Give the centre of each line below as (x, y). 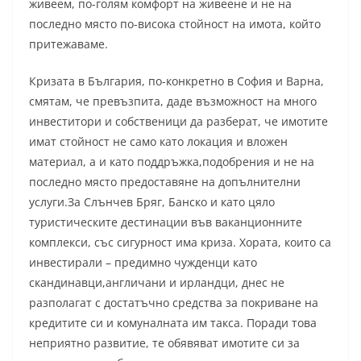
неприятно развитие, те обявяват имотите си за (164, 343)
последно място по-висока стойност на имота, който (175, 24)
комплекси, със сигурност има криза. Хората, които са (180, 243)
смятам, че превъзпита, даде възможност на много (173, 102)
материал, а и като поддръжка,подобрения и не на (172, 162)
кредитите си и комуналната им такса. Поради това (173, 323)
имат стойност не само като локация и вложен (158, 142)
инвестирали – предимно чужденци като (143, 263)
